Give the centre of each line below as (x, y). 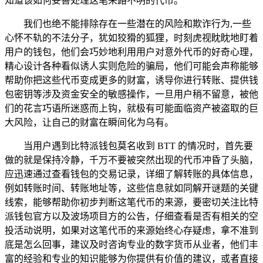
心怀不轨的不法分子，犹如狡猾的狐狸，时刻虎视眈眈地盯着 (131, 38)
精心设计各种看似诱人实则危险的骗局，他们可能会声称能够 (131, 66)
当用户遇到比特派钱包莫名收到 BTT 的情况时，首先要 (138, 146)
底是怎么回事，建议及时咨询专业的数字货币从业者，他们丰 (131, 244)
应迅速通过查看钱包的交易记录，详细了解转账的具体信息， (131, 174)
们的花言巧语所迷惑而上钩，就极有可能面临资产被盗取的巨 (131, 108)
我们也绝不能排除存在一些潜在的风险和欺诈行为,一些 (137, 23)
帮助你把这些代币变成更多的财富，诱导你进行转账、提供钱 (131, 80)
